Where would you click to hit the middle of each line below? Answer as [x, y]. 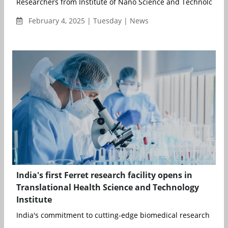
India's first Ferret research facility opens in [104, 175]
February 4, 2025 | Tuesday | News [88, 20]
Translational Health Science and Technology [108, 187]
